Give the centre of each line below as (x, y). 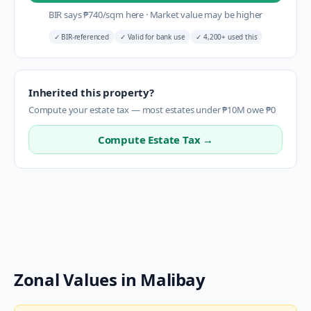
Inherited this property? (91, 92)
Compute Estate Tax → (155, 140)
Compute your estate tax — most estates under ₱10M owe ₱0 (152, 110)
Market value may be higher (205, 15)
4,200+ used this (229, 37)
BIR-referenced (84, 37)
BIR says (66, 15)
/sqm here (124, 15)
